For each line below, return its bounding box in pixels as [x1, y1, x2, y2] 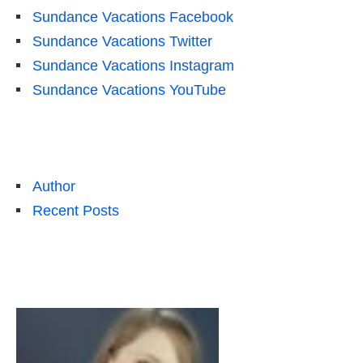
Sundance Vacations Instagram [32, 57, 234, 74]
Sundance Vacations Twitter [32, 32, 212, 49]
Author [32, 177, 75, 194]
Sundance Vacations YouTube [32, 81, 226, 98]
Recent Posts [32, 202, 119, 219]
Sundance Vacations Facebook [32, 8, 233, 25]
